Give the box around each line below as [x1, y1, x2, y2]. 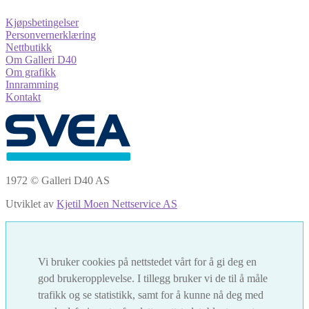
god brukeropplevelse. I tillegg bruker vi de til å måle [38, 272, 268, 284]
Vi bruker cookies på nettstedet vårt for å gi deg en [38, 255, 257, 268]
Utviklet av [6, 197, 57, 210]
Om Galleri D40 [6, 53, 77, 66]
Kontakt [6, 90, 41, 103]
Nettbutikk [6, 41, 52, 53]
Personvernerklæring [6, 28, 96, 41]
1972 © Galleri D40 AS [6, 174, 110, 186]
